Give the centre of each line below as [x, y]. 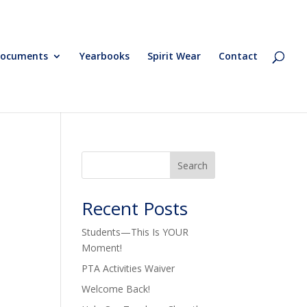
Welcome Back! [116, 289]
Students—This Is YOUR [135, 232]
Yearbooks [105, 56]
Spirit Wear [174, 56]
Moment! [102, 248]
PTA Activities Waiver [128, 268]
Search [192, 165]
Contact [238, 56]
